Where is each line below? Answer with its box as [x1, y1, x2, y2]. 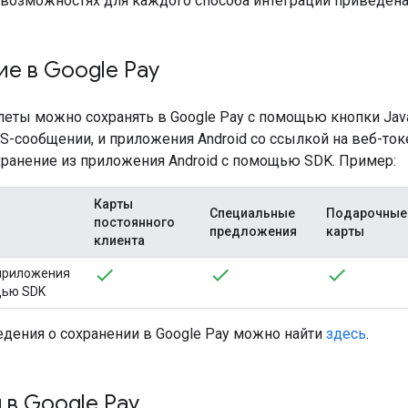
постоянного [94, 214, 175, 229]
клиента [94, 232, 145, 248]
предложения [209, 223, 297, 239]
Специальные [209, 205, 295, 220]
